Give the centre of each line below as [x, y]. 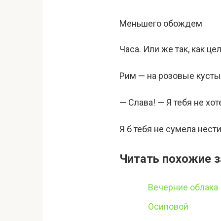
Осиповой [168, 207]
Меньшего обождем [161, 23]
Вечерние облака [183, 187]
